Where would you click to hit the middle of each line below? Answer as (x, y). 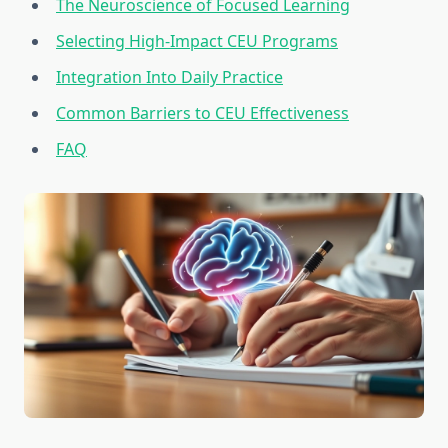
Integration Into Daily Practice (169, 77)
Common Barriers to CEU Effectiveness (202, 113)
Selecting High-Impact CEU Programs (197, 41)
